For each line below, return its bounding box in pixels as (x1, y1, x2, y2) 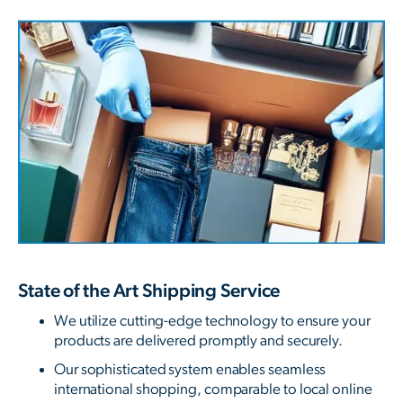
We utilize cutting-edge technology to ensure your (54, 312, 371, 328)
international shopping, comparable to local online (54, 381, 372, 397)
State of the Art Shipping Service (18, 281, 281, 300)
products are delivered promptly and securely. (54, 332, 343, 348)
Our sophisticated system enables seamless (54, 361, 327, 377)
